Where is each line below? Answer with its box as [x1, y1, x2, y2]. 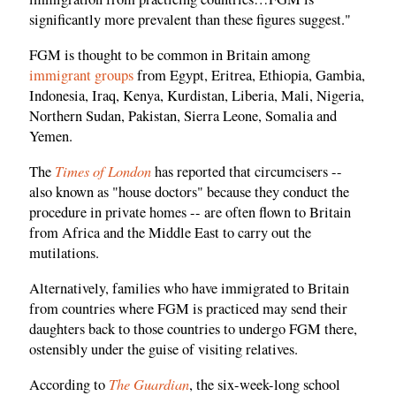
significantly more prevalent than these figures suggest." [29, 10, 351, 30]
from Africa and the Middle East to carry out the [29, 223, 311, 243]
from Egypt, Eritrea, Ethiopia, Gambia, [133, 65, 365, 85]
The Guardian [109, 374, 189, 394]
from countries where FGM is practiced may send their [29, 298, 347, 318]
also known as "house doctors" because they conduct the [29, 182, 349, 202]
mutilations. [29, 243, 99, 263]
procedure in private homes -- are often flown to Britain [29, 202, 351, 223]
